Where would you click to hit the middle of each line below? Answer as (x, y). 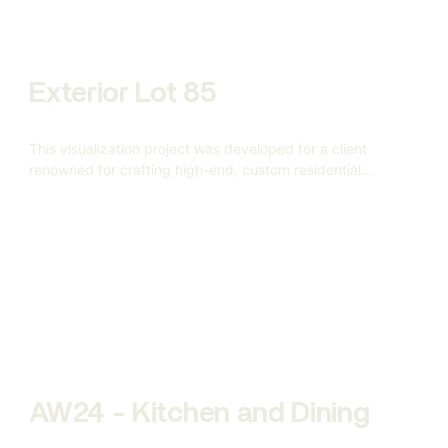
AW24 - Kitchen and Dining (199, 414)
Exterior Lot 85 (122, 94)
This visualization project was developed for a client (198, 148)
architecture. (71, 190)
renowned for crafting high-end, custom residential (195, 169)
